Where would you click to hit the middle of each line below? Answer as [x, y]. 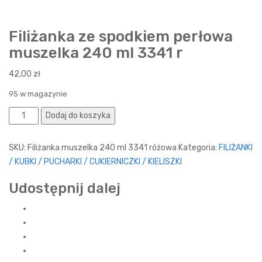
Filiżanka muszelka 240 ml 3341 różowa [102, 148]
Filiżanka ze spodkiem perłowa [121, 37]
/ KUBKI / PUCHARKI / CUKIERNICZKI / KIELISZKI [95, 162]
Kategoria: [199, 148]
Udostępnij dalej [65, 189]
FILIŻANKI [236, 148]
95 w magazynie [38, 94]
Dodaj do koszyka [78, 116]
